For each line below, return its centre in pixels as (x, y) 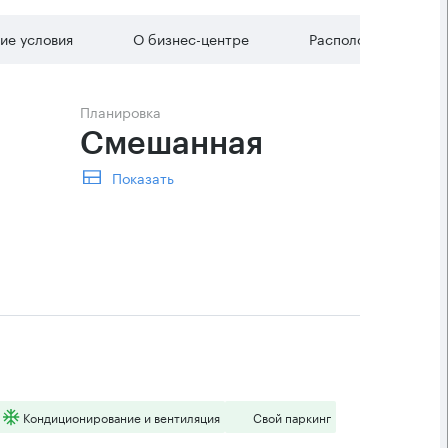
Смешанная (175, 144)
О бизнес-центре (191, 38)
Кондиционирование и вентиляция (121, 416)
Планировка (125, 111)
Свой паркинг (292, 416)
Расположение (358, 38)
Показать (143, 177)
